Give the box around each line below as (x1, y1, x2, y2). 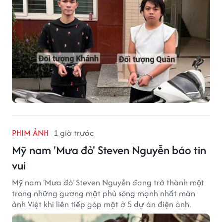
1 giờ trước (54, 126, 94, 139)
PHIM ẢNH (12, 126, 49, 139)
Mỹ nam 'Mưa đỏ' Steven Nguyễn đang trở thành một (12, 176, 204, 188)
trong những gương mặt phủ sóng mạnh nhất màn (12, 187, 195, 199)
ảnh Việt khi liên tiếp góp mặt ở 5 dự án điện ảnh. (12, 198, 191, 210)
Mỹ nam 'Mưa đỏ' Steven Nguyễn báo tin (12, 141, 206, 158)
